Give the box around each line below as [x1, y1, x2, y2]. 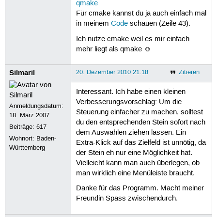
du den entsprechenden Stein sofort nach [76, 118, 205, 127]
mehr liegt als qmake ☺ [76, 45, 151, 54]
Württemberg [9, 143, 46, 152]
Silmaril [9, 67, 35, 77]
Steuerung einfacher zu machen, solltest [76, 108, 203, 117]
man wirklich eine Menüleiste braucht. [76, 169, 195, 178]
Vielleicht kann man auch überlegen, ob [76, 159, 200, 168]
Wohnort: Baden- [9, 134, 57, 142]
